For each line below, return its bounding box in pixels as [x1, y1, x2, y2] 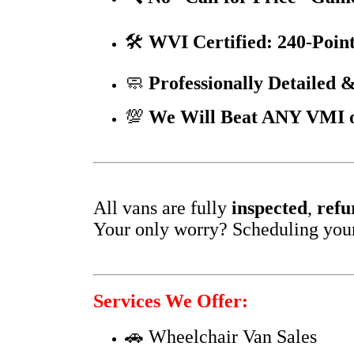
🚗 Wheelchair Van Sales [125, 326, 317, 348]
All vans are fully [93, 197, 232, 218]
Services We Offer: [93, 290, 248, 311]
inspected [232, 197, 307, 218]
